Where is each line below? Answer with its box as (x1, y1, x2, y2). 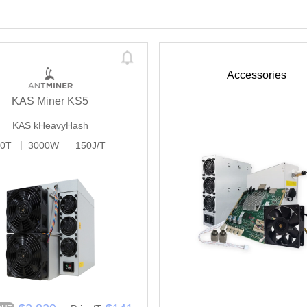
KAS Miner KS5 (12, 95, 89, 108)
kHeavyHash (33, 120, 88, 132)
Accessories (227, 69, 287, 81)
